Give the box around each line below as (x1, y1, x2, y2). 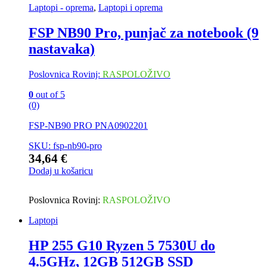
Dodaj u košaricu (29, 166, 93, 176)
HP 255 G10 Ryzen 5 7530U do (29, 238, 215, 254)
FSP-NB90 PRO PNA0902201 (29, 120, 148, 131)
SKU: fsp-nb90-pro (29, 141, 102, 151)
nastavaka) (29, 41, 95, 57)
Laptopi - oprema (29, 2, 94, 13)
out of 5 (33, 89, 65, 100)
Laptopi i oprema (98, 2, 163, 13)
